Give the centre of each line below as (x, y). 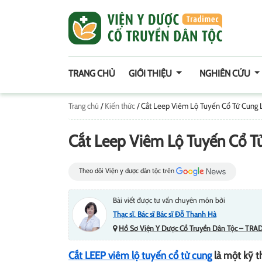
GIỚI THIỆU (151, 73)
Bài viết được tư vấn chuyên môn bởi (169, 200)
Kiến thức (120, 106)
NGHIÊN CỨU (225, 73)
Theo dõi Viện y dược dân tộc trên (127, 171)
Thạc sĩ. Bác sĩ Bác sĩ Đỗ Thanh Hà (165, 214)
